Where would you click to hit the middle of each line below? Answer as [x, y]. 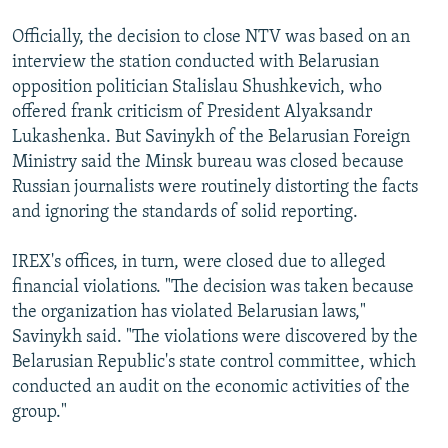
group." [39, 412]
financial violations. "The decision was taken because [213, 287]
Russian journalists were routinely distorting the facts [215, 187]
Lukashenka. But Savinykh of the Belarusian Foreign [211, 137]
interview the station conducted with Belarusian [195, 62]
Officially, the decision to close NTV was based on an [211, 37]
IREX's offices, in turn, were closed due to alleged [199, 262]
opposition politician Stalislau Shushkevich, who [197, 87]
